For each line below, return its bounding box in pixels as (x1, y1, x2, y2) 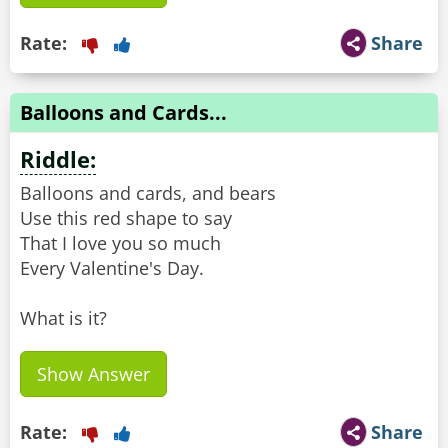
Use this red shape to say (20, 206, 232, 231)
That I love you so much (20, 231, 221, 256)
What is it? (20, 306, 107, 331)
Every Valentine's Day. (20, 256, 204, 281)
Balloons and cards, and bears (20, 181, 276, 206)
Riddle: (20, 144, 96, 175)
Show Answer (37, 362, 150, 387)
